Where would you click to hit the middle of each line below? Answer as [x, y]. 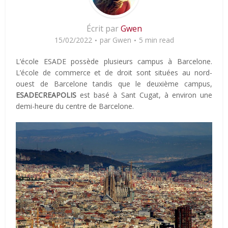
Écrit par [103, 28]
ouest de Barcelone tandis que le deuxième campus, [114, 83]
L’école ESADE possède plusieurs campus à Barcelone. [114, 61]
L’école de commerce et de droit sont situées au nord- [114, 72]
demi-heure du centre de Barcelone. [75, 106]
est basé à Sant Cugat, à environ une [144, 95]
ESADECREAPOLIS [46, 95]
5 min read [156, 40]
